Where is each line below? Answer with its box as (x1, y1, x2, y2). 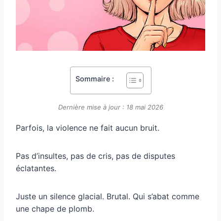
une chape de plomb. (16, 203, 94, 214)
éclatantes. (16, 163, 56, 173)
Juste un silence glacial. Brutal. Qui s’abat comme (16, 191, 199, 201)
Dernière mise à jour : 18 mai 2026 (58, 103, 163, 111)
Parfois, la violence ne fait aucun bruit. (16, 122, 159, 133)
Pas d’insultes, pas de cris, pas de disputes (16, 150, 175, 161)
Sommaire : (75, 74, 114, 83)
